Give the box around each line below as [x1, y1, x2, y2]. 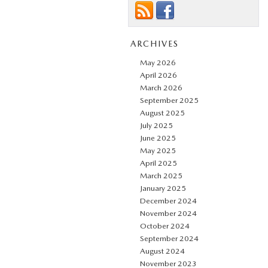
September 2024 [140, 234, 199, 243]
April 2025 [140, 159, 177, 167]
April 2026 [140, 71, 177, 80]
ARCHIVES [130, 39, 179, 48]
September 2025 [140, 96, 199, 105]
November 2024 [140, 209, 197, 218]
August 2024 [140, 246, 185, 255]
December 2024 [140, 196, 197, 205]
